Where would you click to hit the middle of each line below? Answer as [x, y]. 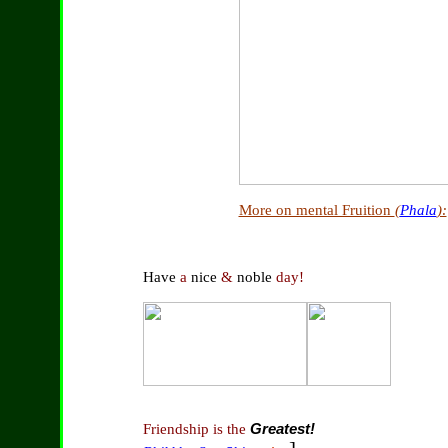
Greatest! [282, 429]
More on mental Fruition [316, 210]
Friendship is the [196, 429]
